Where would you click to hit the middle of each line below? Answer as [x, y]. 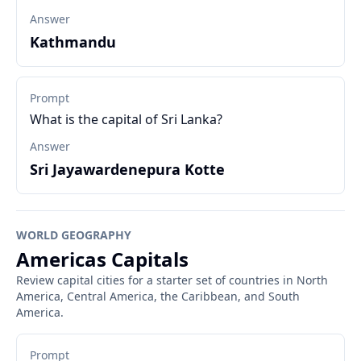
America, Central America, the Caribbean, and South [158, 296]
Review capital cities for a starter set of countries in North [172, 280]
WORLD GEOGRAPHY [74, 235]
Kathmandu [73, 42]
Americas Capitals [102, 259]
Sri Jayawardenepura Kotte [127, 169]
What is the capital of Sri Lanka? [126, 119]
